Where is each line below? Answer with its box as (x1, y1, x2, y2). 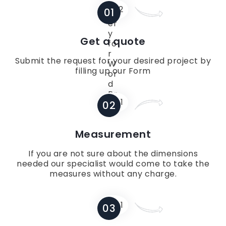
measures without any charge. (49, 168, 177, 180)
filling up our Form (75, 65, 151, 77)
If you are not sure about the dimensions (28, 148, 198, 160)
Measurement (75, 127, 151, 142)
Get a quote (80, 34, 146, 49)
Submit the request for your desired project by (15, 55, 211, 67)
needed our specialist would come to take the (17, 158, 209, 170)
